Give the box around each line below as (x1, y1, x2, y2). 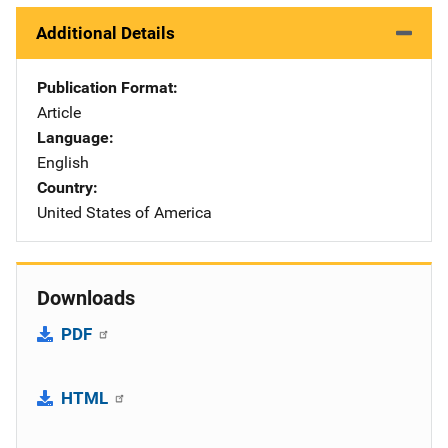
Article (37, 102, 81, 122)
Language (37, 127, 109, 147)
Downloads (37, 285, 135, 310)
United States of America (37, 202, 212, 222)
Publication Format (37, 77, 173, 97)
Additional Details (36, 22, 175, 43)
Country (37, 177, 93, 197)
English (37, 152, 89, 172)
